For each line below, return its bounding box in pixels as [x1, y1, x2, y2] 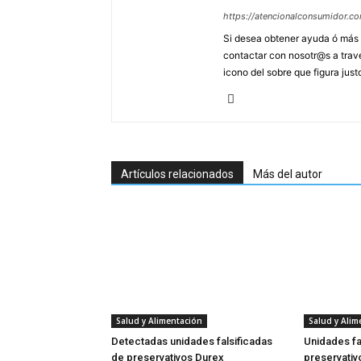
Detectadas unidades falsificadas [111, 335, 272, 347]
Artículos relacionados [121, 168, 234, 180]
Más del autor [253, 168, 322, 180]
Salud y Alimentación [116, 315, 202, 326]
